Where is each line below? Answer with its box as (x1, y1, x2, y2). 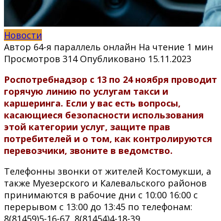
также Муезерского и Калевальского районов (4, 177, 207, 189)
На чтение (139, 40, 184, 53)
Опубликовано (80, 52, 146, 65)
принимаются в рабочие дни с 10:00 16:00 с (4, 188, 198, 201)
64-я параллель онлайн (34, 40, 136, 53)
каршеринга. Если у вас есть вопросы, (4, 97, 181, 109)
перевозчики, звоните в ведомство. (4, 144, 173, 156)
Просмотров (4, 52, 60, 65)
